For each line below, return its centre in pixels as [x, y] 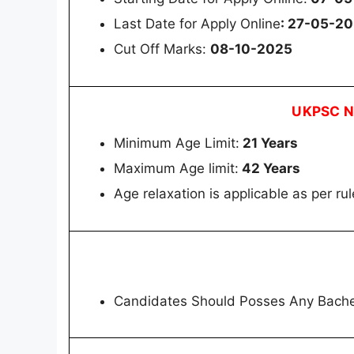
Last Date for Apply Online [197, 24]
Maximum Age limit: [176, 169]
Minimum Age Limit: [177, 143]
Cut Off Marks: [162, 49]
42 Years [269, 169]
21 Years [269, 143]
